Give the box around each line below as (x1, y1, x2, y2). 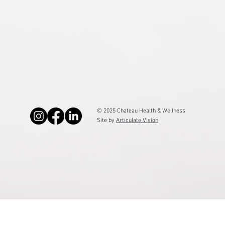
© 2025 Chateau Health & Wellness (97, 171, 186, 178)
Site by (97, 180, 117, 188)
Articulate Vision (116, 180, 159, 188)
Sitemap (22, 1, 43, 9)
